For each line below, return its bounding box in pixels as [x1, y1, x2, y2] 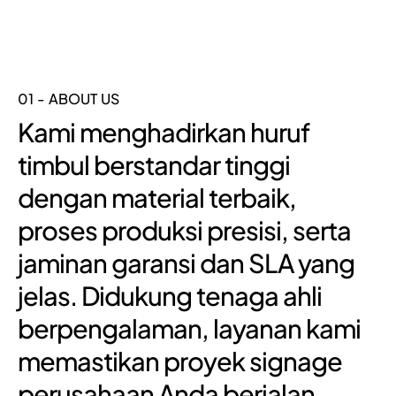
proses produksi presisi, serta [18, 214, 351, 246]
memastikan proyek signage [18, 345, 342, 377]
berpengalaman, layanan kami [18, 312, 361, 344]
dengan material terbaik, [18, 181, 296, 213]
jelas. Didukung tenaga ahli [18, 279, 322, 311]
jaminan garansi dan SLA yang [18, 247, 354, 278]
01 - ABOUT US [18, 89, 119, 108]
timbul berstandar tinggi [18, 148, 290, 180]
